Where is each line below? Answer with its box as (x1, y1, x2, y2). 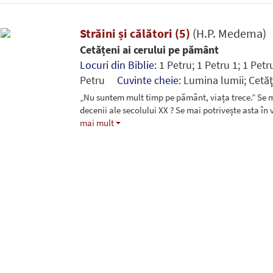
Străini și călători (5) (79, 25, 193, 41)
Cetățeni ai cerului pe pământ (79, 42, 219, 57)
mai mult (79, 116, 114, 129)
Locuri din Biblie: (79, 57, 159, 72)
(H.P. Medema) (192, 25, 266, 41)
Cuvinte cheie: (116, 73, 183, 87)
